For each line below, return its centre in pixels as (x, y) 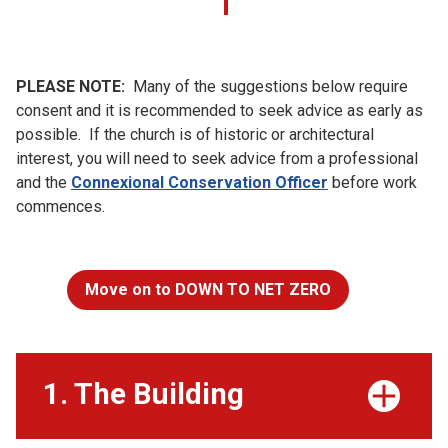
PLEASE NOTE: (70, 86)
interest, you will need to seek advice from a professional (217, 158)
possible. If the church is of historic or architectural (195, 134)
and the (43, 182)
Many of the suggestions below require (266, 86)
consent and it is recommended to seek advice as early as (219, 110)
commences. (60, 206)
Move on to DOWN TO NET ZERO (208, 290)
